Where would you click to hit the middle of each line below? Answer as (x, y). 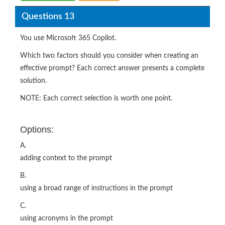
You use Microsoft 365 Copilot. (68, 38)
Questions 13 (48, 16)
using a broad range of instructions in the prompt (96, 189)
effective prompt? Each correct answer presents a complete (112, 69)
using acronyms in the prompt (67, 219)
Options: (37, 130)
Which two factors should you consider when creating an (109, 56)
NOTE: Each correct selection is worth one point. (96, 99)
